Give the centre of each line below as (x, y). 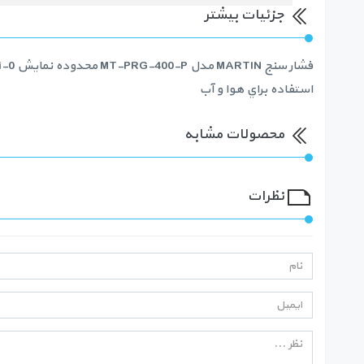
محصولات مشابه (234, 134)
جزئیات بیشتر (244, 15)
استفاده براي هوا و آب (254, 90)
